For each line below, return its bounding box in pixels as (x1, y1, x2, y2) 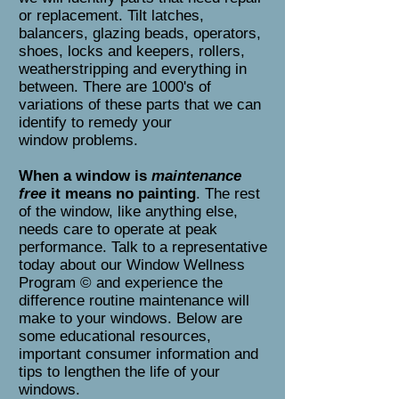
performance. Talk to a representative (19, 239, 267, 256)
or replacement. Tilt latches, (19, 7, 204, 24)
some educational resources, (19, 328, 211, 345)
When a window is (19, 167, 151, 184)
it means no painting (46, 185, 196, 202)
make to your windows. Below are (19, 310, 242, 327)
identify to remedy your (19, 114, 172, 131)
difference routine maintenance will (19, 292, 249, 309)
